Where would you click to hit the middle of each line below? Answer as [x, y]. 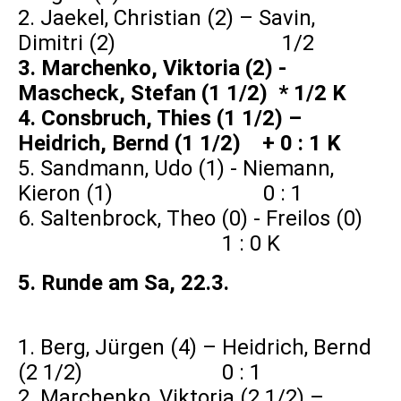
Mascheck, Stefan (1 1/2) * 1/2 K [182, 94]
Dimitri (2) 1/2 [166, 43]
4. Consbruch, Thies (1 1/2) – [160, 119]
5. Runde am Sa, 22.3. [124, 283]
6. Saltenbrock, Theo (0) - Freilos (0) [198, 219]
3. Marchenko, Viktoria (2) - [152, 68]
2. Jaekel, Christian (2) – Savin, [166, 18]
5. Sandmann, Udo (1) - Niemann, [176, 169]
